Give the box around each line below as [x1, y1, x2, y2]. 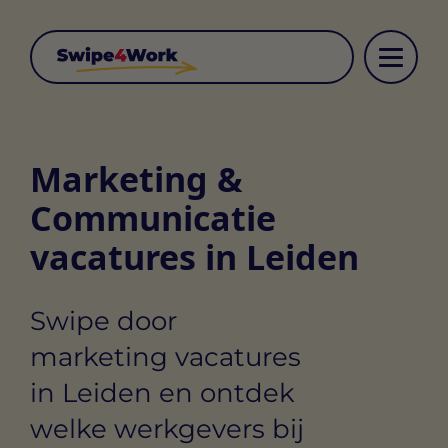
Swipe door [30, 304, 177, 337]
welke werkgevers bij [30, 412, 304, 445]
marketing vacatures [30, 340, 301, 373]
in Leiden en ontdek [30, 376, 295, 409]
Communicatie [30, 195, 276, 241]
